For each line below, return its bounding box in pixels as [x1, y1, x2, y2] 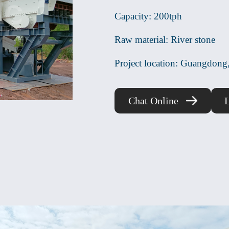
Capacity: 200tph [114, 11, 182, 21]
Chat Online [128, 95, 178, 106]
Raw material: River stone [114, 34, 215, 45]
